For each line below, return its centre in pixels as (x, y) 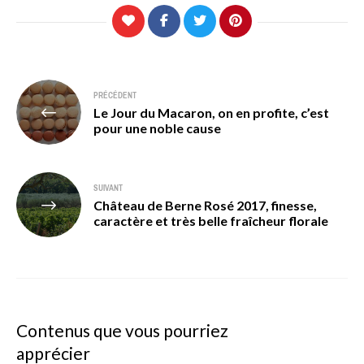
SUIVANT (108, 188)
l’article (48, 143)
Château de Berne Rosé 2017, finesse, (205, 205)
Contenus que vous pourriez (122, 330)
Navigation (64, 91)
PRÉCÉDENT (115, 95)
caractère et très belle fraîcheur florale (211, 221)
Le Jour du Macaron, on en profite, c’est (211, 113)
